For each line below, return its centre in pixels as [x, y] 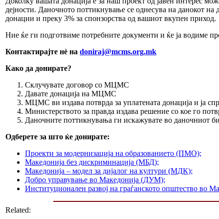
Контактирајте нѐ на [43, 51]
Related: [18, 210]
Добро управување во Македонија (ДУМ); [95, 179]
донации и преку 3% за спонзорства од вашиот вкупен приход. [111, 18]
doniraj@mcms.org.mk [118, 51]
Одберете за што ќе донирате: [57, 136]
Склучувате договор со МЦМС [77, 85]
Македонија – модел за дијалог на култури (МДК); [109, 171]
